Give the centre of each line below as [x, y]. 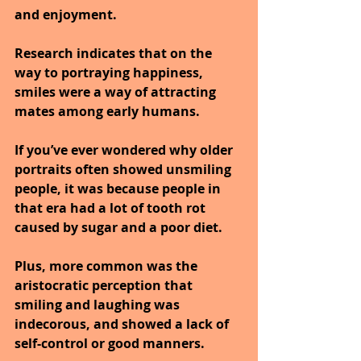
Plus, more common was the [108, 266]
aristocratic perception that [105, 286]
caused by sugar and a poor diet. [120, 228]
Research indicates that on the [115, 54]
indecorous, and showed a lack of [123, 324]
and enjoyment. [66, 15]
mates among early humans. [107, 112]
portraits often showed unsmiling [124, 170]
